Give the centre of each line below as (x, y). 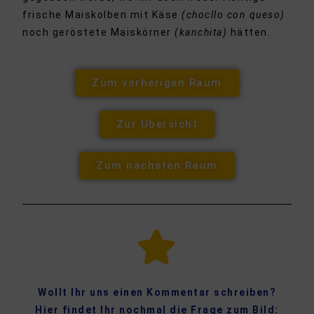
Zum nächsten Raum (157, 166)
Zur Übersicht (157, 124)
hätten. (251, 33)
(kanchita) (201, 33)
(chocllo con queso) (233, 15)
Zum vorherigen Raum (157, 83)
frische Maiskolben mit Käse (102, 15)
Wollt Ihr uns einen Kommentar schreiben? (157, 293)
